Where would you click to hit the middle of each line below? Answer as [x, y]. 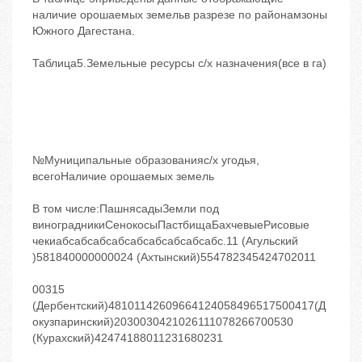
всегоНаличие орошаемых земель [123, 177]
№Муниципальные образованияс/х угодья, [146, 160]
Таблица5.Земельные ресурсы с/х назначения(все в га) [179, 63]
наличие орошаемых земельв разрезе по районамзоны [180, 15]
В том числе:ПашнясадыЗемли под [126, 209]
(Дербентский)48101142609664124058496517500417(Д [179, 306]
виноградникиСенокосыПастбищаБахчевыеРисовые [171, 225]
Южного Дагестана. [84, 31]
